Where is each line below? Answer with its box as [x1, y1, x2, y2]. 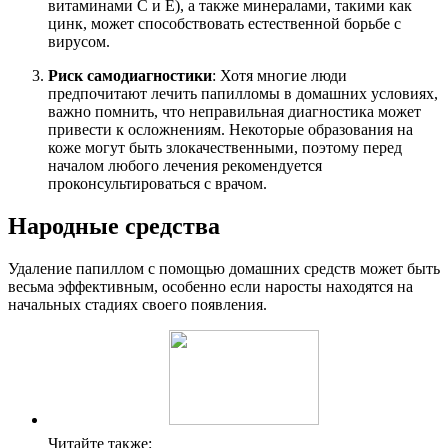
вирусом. [48, 33, 110, 51]
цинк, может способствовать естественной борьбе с [48, 15, 401, 33]
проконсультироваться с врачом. [48, 175, 267, 193]
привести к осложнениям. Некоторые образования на [48, 121, 413, 139]
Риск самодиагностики [48, 67, 212, 85]
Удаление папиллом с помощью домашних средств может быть [8, 260, 440, 278]
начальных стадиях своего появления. [8, 296, 267, 314]
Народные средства [8, 213, 220, 240]
